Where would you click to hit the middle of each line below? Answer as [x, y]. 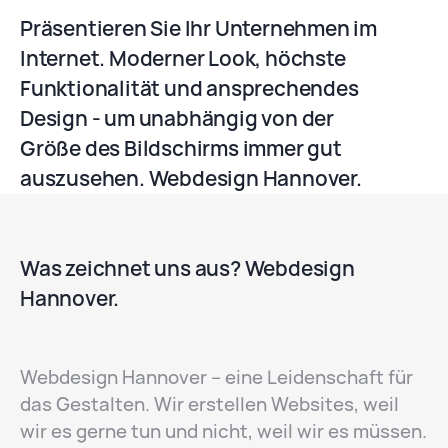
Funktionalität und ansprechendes [189, 89]
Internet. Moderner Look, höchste [183, 59]
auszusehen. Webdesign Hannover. [191, 179]
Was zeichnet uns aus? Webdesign [187, 269]
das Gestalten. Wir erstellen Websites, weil [209, 405]
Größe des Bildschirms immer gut [181, 149]
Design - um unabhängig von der [177, 119]
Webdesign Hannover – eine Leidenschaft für [216, 378]
